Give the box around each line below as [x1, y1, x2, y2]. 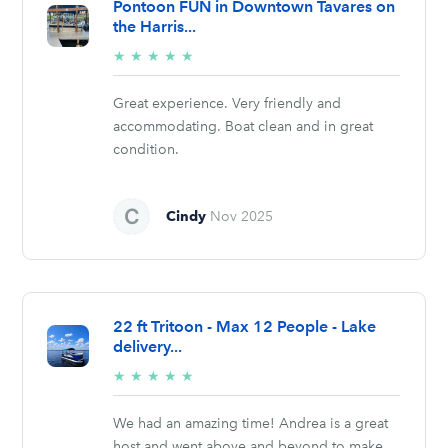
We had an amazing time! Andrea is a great [113, 414, 389, 432]
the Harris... [113, 16, 197, 36]
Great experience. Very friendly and [113, 94, 342, 112]
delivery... [113, 336, 183, 356]
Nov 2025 [210, 207, 274, 225]
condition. [113, 140, 180, 158]
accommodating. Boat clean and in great [113, 117, 374, 135]
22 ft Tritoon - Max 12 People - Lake [113, 316, 377, 336]
